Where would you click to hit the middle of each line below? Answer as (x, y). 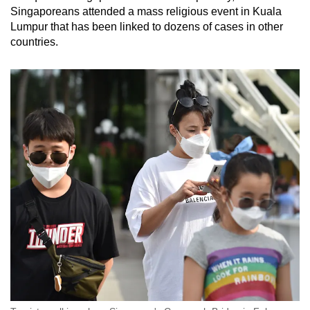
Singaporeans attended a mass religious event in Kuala (146, 12)
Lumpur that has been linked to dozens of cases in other (147, 27)
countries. (34, 42)
